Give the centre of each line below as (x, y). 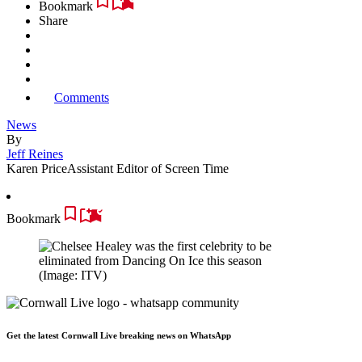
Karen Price (37, 168)
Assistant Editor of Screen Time (148, 168)
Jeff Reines (35, 154)
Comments (82, 97)
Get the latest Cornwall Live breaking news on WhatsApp (119, 335)
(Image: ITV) (73, 275)
